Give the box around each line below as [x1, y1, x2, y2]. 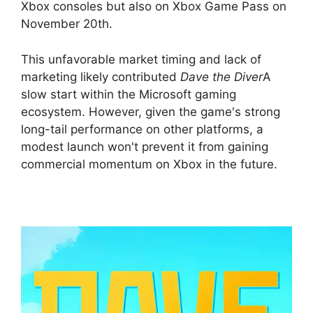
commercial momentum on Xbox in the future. [21, 156, 277, 171]
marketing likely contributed [21, 69, 180, 84]
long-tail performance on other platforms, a [21, 122, 263, 136]
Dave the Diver [180, 69, 263, 84]
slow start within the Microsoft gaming [21, 87, 236, 101]
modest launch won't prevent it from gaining [21, 139, 268, 154]
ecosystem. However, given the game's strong [21, 104, 280, 119]
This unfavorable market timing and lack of [21, 52, 261, 66]
